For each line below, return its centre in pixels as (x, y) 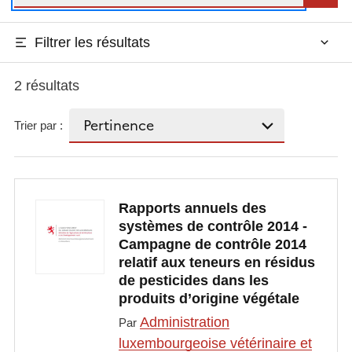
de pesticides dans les (193, 281)
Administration (184, 322)
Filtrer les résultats (92, 42)
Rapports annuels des (192, 209)
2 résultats (46, 85)
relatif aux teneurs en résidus (216, 263)
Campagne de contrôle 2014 (212, 245)
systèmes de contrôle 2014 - (213, 227)
